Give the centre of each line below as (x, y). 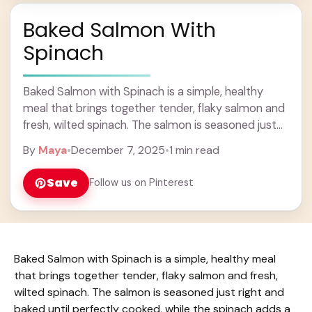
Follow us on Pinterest (141, 182)
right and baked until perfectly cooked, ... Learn (142, 141)
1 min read (194, 150)
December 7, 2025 (118, 150)
